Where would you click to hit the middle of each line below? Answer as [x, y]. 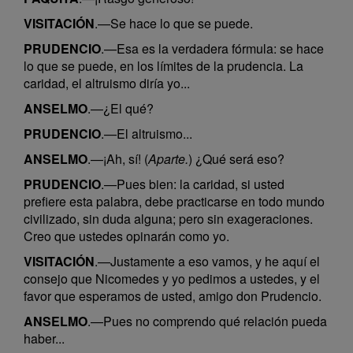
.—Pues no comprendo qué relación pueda [207, 321]
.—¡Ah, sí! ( [118, 159]
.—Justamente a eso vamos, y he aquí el [207, 261]
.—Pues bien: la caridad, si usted [193, 184]
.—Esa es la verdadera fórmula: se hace [212, 48]
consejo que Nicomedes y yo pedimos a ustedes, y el [172, 279]
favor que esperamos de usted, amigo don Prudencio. [173, 296]
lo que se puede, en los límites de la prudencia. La [163, 66]
